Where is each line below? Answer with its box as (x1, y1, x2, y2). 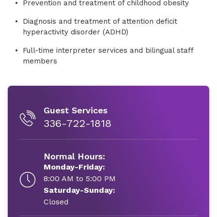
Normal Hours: (44, 151, 105, 161)
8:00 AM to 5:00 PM (44, 174, 116, 183)
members (23, 57, 57, 65)
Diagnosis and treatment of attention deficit (23, 17, 177, 26)
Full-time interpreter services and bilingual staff (23, 46, 193, 55)
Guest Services (44, 105, 108, 115)
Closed (44, 197, 69, 206)
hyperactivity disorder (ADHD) (23, 28, 128, 36)
